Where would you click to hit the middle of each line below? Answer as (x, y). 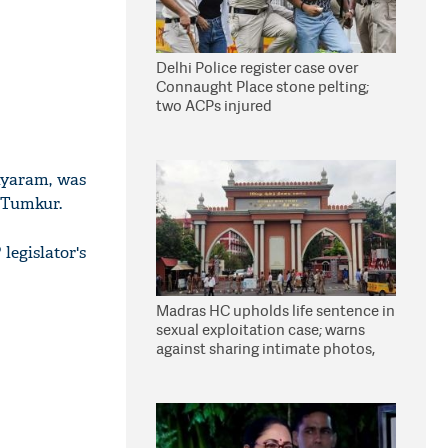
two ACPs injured (214, 105)
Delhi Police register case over (257, 67)
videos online (201, 367)
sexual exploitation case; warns (260, 329)
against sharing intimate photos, (265, 348)
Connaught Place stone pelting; (262, 86)
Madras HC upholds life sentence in (275, 310)
